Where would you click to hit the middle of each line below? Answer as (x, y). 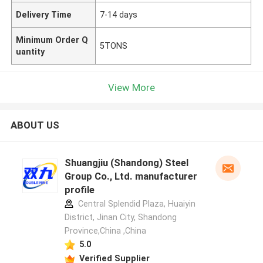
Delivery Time (44, 14)
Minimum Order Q (52, 40)
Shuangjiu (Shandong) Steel (126, 163)
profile (79, 190)
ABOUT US (35, 125)
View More (131, 87)
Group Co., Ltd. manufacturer (131, 176)
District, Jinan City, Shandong (120, 218)
